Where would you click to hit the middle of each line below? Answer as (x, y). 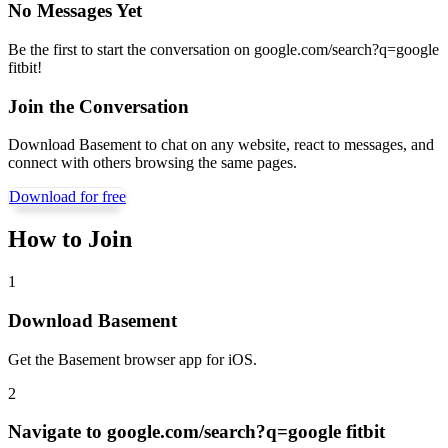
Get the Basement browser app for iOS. (132, 359)
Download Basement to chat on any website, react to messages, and (221, 145)
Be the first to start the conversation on (131, 49)
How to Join (70, 239)
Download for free (67, 197)
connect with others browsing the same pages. (152, 163)
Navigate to (57, 432)
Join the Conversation (98, 106)
